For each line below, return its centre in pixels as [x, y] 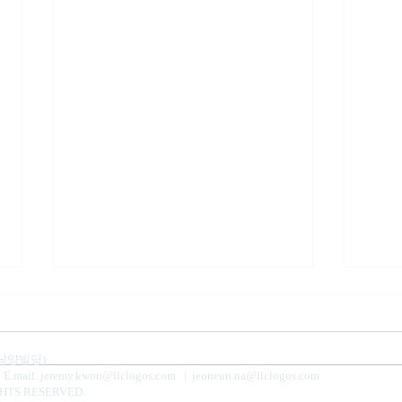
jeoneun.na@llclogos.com [256, 376]
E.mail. [22, 376]
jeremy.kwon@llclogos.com [108, 376]
